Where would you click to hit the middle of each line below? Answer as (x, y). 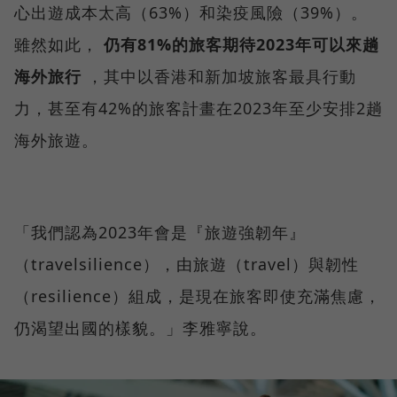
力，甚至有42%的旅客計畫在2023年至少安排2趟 (198, 109)
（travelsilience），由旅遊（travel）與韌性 (187, 265)
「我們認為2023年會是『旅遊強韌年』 (160, 233)
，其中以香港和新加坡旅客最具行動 (219, 77)
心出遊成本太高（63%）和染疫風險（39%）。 (191, 13)
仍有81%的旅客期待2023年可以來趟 (241, 45)
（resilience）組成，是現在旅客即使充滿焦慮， (198, 296)
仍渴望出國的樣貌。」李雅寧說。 (140, 328)
